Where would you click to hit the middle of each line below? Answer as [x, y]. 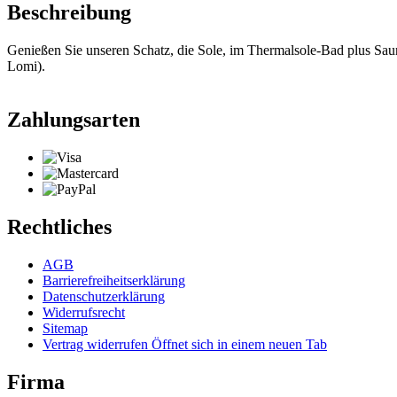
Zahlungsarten [74, 120]
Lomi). [26, 66]
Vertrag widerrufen [97, 344]
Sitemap [65, 328]
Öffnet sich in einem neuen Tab [239, 344]
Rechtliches [59, 226]
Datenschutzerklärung [104, 296]
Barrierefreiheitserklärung [114, 280]
